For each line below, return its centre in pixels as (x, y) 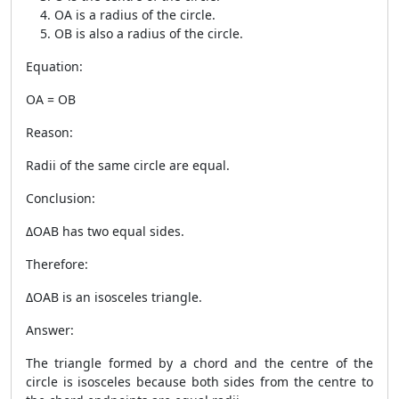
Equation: (54, 66)
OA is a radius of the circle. (135, 15)
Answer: (50, 330)
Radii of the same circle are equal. (128, 165)
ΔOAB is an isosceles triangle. (114, 297)
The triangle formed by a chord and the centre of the (199, 363)
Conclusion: (61, 198)
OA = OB (51, 99)
